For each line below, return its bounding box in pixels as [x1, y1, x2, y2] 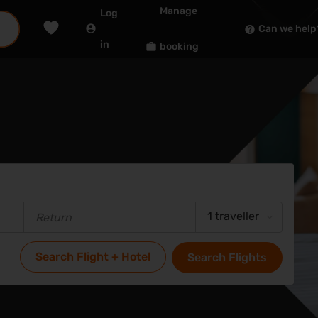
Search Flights [187, 251, 267, 265]
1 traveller [207, 209, 259, 224]
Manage [159, 5, 197, 17]
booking [159, 40, 199, 53]
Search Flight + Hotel [35, 250, 150, 264]
